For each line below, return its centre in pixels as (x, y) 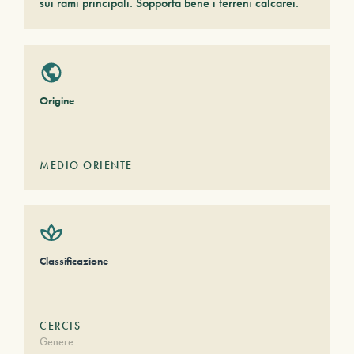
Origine (57, 100)
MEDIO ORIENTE (86, 165)
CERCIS (60, 326)
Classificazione (74, 261)
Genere (56, 341)
